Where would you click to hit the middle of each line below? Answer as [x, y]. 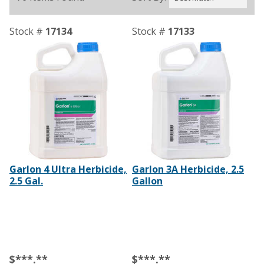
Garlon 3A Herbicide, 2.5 [188, 169]
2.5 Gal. [26, 181]
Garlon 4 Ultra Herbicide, [68, 169]
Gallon [147, 181]
